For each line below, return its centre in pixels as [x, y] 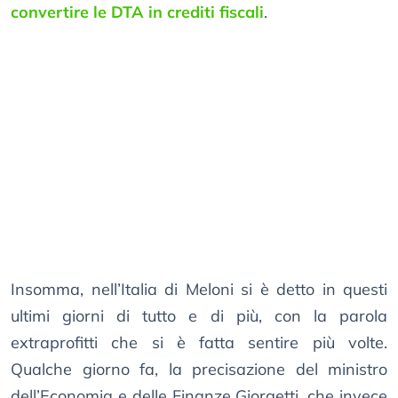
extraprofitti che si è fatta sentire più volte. [199, 343]
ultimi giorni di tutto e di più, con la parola [199, 316]
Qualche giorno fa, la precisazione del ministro [199, 370]
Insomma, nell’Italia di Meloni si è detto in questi [199, 290]
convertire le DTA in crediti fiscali [137, 12]
